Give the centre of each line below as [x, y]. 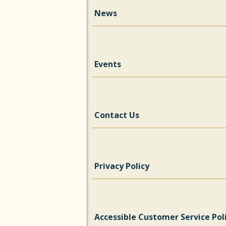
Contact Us [117, 115]
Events [108, 64]
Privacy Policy [122, 166]
